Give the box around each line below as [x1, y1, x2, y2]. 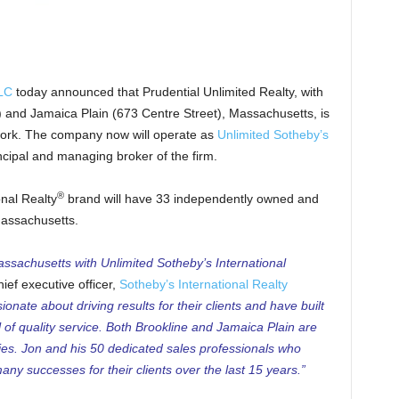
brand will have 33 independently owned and [63, 191, 319, 206]
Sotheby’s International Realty [118, 277, 288, 291]
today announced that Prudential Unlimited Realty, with [12, 85, 323, 99]
